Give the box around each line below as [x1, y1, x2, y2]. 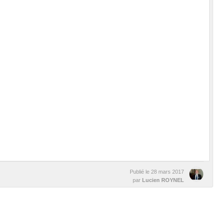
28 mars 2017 [151, 168, 184, 175]
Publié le [130, 168, 151, 175]
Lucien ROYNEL [142, 177, 184, 183]
